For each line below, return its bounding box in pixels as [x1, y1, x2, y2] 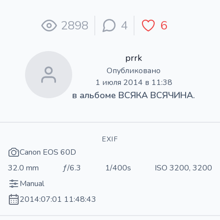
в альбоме [72, 89, 118, 101]
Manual [20, 178, 44, 189]
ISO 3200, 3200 [154, 162, 212, 173]
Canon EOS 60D [20, 146, 76, 158]
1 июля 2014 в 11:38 [95, 77, 172, 88]
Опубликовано [107, 65, 161, 76]
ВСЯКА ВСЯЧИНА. [118, 89, 195, 101]
